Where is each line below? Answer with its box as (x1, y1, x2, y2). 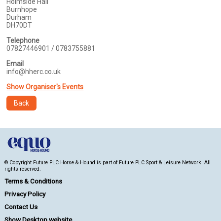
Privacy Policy (4, 190, 45, 198)
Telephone (6, 37, 40, 44)
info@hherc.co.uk (6, 68, 61, 75)
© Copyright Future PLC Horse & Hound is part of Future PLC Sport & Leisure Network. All (4, 159, 211, 166)
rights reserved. (4, 166, 41, 172)
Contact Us (4, 203, 37, 211)
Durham (6, 13, 32, 21)
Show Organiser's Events (6, 83, 84, 91)
